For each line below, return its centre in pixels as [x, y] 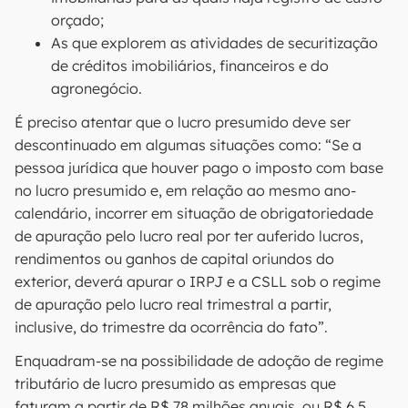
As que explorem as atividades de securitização [214, 43]
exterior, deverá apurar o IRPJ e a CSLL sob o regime [198, 281]
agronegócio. [97, 88]
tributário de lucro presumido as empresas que [175, 383]
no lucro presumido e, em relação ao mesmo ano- [185, 190]
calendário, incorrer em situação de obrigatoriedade [194, 213]
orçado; [77, 20]
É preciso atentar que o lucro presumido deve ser [183, 122]
